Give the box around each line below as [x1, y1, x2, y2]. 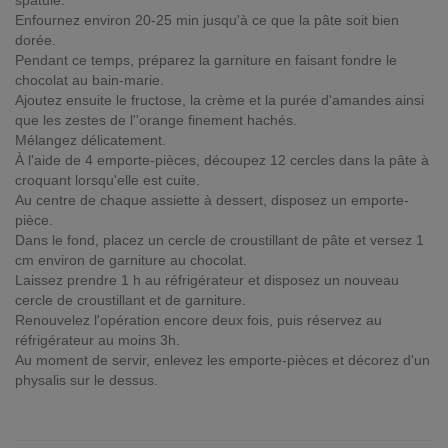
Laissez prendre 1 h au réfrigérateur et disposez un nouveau [15, 272, 399, 288]
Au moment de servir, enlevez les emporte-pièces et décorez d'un [15, 352, 430, 368]
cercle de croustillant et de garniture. [15, 292, 246, 308]
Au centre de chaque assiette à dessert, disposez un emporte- [15, 192, 409, 208]
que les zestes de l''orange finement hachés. [15, 112, 297, 128]
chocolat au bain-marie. [15, 72, 164, 88]
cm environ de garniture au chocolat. [15, 252, 247, 268]
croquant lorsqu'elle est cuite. [15, 172, 200, 188]
